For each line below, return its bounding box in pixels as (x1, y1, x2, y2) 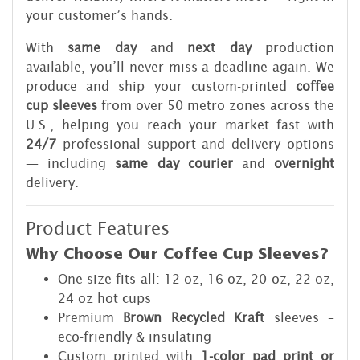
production (251, 39, 335, 55)
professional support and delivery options (56, 136, 334, 151)
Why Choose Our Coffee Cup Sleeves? (26, 244, 329, 263)
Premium (58, 309, 124, 325)
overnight (274, 155, 335, 170)
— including (26, 155, 116, 170)
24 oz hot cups (58, 290, 151, 305)
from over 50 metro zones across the (97, 97, 334, 112)
